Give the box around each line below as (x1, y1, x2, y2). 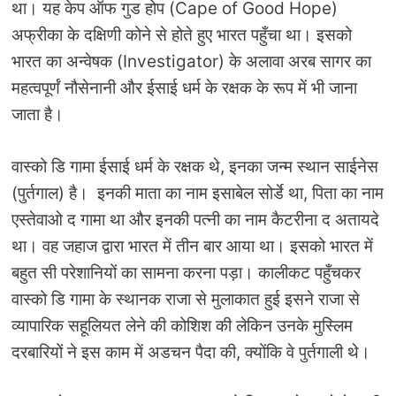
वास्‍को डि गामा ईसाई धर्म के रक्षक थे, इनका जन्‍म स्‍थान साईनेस (11, 156, 378, 177)
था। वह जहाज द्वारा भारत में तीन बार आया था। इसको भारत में (11, 235, 373, 256)
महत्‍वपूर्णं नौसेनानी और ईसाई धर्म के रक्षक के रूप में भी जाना (11, 78, 357, 99)
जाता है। (11, 104, 64, 126)
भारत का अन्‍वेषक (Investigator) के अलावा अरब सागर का (11, 51, 371, 72)
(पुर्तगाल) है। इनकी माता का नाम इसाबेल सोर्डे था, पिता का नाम (11, 182, 384, 203)
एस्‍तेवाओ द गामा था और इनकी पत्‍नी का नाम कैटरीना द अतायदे (11, 209, 379, 230)
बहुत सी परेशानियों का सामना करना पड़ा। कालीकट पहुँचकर (11, 262, 361, 283)
